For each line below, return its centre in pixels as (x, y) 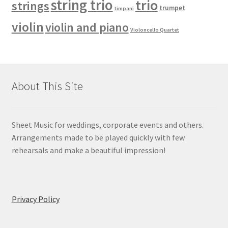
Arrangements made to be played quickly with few (98, 138)
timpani (124, 9)
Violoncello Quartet (154, 30)
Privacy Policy (35, 199)
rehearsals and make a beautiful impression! (88, 150)
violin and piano (87, 27)
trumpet (172, 8)
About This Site (47, 86)
